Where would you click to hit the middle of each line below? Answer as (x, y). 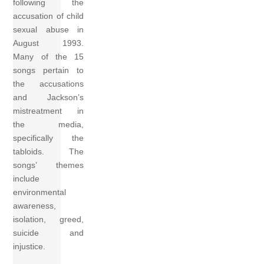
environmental (40, 192)
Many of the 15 (49, 57)
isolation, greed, (49, 220)
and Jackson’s (49, 98)
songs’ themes (49, 165)
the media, (49, 125)
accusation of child (49, 16)
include (27, 179)
